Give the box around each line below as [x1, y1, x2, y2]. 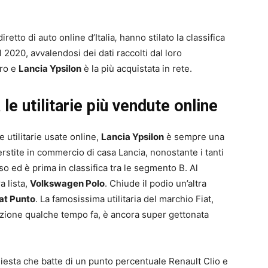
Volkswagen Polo [30, 178, 105, 190]
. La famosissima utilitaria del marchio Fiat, [35, 193, 214, 205]
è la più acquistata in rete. [81, 63, 192, 75]
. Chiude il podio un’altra [105, 178, 206, 190]
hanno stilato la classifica [120, 32, 225, 44]
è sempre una [164, 131, 224, 143]
